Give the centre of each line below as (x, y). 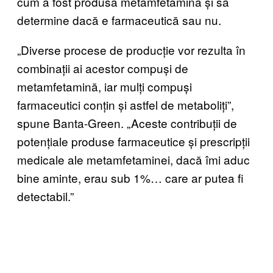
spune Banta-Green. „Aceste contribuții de (127, 122)
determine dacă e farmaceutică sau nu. (119, 19)
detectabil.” (45, 196)
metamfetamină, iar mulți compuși (105, 86)
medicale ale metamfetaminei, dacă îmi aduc (133, 159)
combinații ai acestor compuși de (103, 68)
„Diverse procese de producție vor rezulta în (131, 49)
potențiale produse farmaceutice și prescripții (133, 141)
